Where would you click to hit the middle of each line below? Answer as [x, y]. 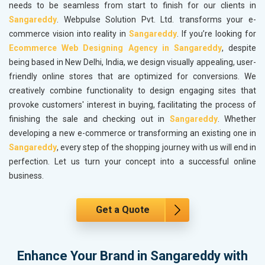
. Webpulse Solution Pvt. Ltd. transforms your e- [156, 20]
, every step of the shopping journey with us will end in [156, 148]
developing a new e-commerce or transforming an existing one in [132, 133]
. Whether [237, 119]
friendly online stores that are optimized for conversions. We [132, 77]
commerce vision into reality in [69, 34]
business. [26, 176]
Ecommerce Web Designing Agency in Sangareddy [115, 48]
